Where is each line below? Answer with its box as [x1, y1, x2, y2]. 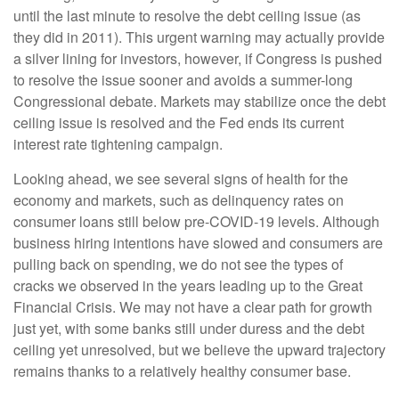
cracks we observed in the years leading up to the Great [13, 274, 362, 296]
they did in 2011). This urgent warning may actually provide [13, 26, 385, 47]
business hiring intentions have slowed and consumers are [13, 232, 383, 253]
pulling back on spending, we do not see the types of [13, 253, 343, 274]
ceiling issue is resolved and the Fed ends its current [13, 111, 344, 133]
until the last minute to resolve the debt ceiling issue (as [13, 4, 361, 26]
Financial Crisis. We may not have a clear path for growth [13, 296, 372, 317]
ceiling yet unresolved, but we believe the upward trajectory [13, 338, 386, 360]
